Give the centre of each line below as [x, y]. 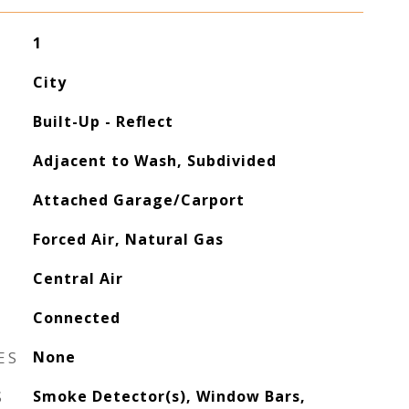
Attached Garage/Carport [138, 200]
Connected [76, 318]
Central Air [78, 278]
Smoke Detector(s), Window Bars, [169, 396]
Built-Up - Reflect [103, 121]
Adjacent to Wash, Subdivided [154, 161]
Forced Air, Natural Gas [128, 239]
